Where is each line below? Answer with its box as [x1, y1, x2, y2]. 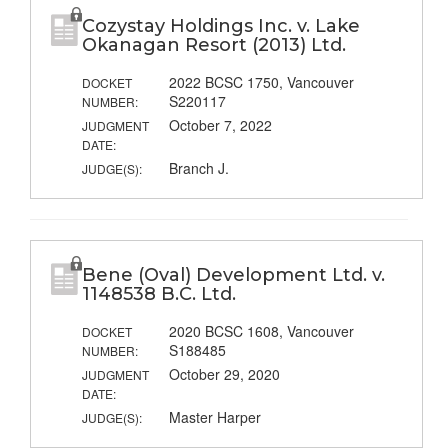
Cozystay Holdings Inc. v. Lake [81, 15, 360, 38]
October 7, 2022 [168, 115, 272, 136]
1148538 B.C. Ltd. [81, 283, 236, 306]
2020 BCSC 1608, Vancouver [168, 321, 354, 342]
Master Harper [168, 407, 261, 428]
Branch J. [168, 158, 229, 179]
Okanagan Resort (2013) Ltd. [81, 34, 346, 57]
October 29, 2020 [168, 364, 280, 385]
